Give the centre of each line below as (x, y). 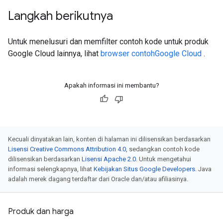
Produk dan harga (41, 212)
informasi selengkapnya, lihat (51, 169)
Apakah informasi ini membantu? (111, 85)
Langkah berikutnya (60, 16)
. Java (203, 169)
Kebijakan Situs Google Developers (144, 169)
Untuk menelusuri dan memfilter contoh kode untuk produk (108, 42)
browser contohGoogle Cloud (152, 54)
